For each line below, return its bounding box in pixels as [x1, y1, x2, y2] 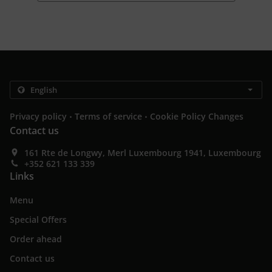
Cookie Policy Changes [150, 110, 243, 123]
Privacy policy [10, 110, 67, 123]
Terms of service [75, 110, 142, 123]
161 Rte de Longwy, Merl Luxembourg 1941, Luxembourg [24, 147, 261, 159]
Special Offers [10, 214, 67, 226]
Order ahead [10, 233, 62, 245]
